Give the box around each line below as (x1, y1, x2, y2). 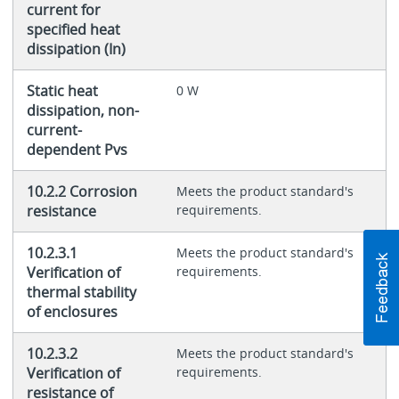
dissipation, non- (26, 101, 139, 121)
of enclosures (26, 302, 118, 322)
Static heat (26, 81, 98, 102)
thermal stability (26, 282, 136, 303)
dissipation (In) (26, 39, 126, 60)
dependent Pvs (26, 140, 127, 160)
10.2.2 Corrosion (26, 182, 137, 202)
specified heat (26, 20, 120, 40)
